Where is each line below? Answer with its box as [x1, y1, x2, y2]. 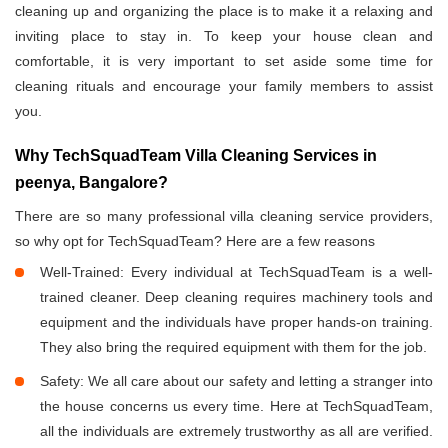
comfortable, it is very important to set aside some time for [15, 53, 433, 70]
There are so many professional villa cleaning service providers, [15, 208, 433, 225]
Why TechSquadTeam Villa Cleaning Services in [15, 147, 377, 165]
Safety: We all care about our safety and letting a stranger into [40, 373, 433, 390]
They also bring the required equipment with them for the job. [40, 339, 427, 356]
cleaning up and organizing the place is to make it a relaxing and [15, 3, 433, 20]
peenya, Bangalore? [15, 174, 168, 192]
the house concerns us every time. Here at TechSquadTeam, [40, 398, 433, 415]
